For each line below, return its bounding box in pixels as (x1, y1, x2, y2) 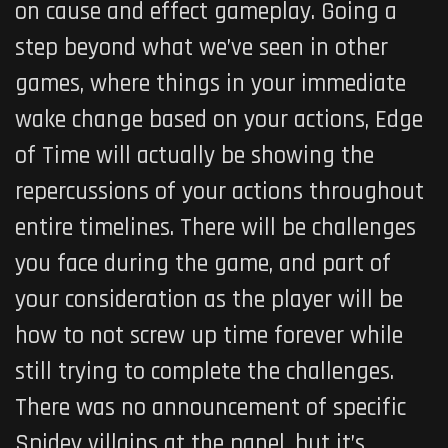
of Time (15, 139, 96, 172)
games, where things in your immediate (15, 67, 406, 100)
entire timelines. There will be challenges (15, 211, 416, 244)
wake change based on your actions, (15, 103, 375, 136)
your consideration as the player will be (15, 283, 403, 316)
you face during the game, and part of (15, 247, 391, 280)
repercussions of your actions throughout (15, 175, 424, 208)
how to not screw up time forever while (15, 319, 403, 352)
